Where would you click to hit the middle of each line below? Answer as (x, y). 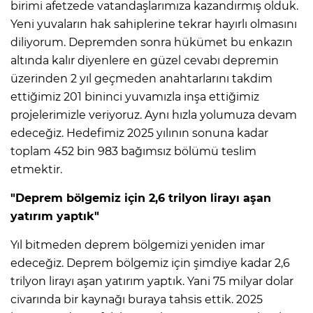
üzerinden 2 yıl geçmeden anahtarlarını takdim (141, 79)
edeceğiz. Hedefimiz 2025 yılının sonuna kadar (139, 133)
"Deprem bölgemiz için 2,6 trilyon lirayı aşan (141, 198)
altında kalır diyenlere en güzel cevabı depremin (145, 61)
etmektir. (36, 170)
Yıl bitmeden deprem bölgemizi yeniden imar (138, 245)
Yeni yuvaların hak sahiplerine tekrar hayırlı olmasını (154, 24)
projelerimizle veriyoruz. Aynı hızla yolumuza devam (154, 115)
